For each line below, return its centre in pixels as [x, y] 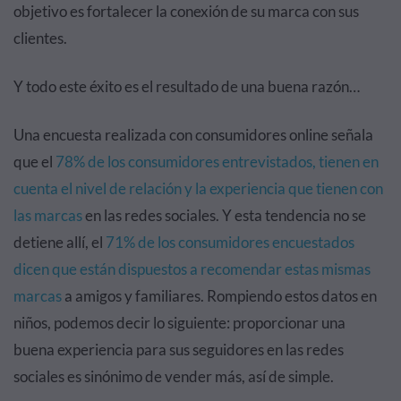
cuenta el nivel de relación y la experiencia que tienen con [198, 188]
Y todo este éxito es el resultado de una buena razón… [187, 86]
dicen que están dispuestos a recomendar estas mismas [192, 269]
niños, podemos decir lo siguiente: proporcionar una [179, 323]
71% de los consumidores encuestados [230, 242]
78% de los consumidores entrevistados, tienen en [217, 162]
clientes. [40, 38]
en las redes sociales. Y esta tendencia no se [224, 215]
